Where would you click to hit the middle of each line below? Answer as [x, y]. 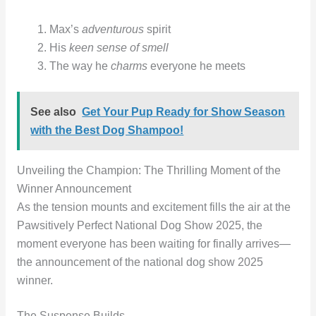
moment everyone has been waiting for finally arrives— [153, 243]
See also [54, 111]
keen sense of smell [119, 47]
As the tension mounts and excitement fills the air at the [153, 207]
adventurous [113, 29]
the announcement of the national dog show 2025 [140, 262]
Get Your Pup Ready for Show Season [184, 111]
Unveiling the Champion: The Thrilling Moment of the [148, 170]
